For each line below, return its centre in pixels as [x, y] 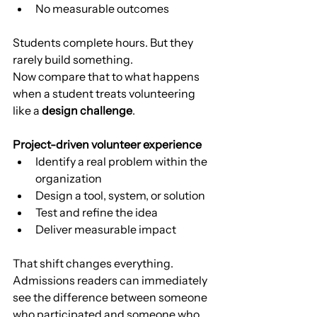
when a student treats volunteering [105, 94]
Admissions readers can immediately [111, 281]
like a [27, 111]
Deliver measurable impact [106, 230]
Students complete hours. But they [104, 43]
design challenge [87, 111]
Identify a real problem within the [122, 162]
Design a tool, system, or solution [120, 196]
